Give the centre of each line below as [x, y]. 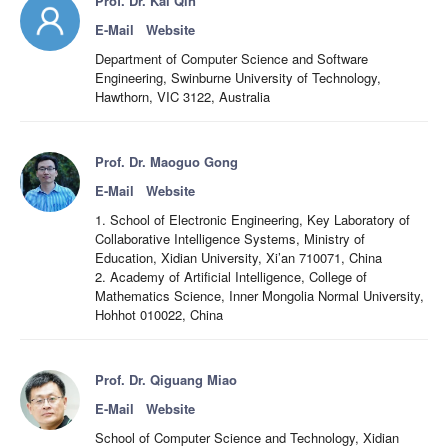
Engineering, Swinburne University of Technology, [238, 77]
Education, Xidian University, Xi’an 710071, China [238, 257]
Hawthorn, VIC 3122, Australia [182, 96]
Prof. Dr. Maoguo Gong [166, 161]
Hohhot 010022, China [159, 314]
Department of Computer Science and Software [231, 58]
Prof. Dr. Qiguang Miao [166, 379]
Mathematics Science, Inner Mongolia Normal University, [259, 295]
